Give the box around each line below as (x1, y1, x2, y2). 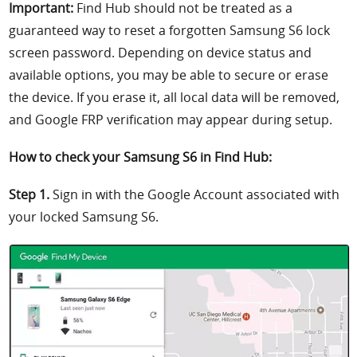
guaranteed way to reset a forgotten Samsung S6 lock (9, 22, 331, 40)
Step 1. (9, 185, 50, 203)
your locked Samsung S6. (9, 207, 159, 226)
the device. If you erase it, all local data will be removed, (9, 88, 340, 107)
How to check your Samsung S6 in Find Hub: (9, 148, 273, 167)
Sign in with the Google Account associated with (49, 185, 340, 203)
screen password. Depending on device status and (9, 44, 312, 62)
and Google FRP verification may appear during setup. (9, 111, 333, 129)
